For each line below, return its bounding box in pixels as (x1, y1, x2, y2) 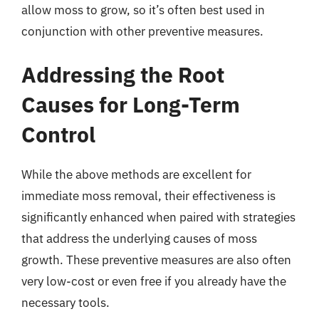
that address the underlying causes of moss (21, 231, 257, 246)
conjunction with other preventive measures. (21, 23, 263, 39)
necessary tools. (21, 295, 110, 310)
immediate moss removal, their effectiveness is (21, 188, 276, 204)
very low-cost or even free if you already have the (21, 273, 286, 289)
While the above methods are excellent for (21, 167, 251, 182)
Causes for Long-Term (21, 90, 240, 118)
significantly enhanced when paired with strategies (21, 209, 296, 225)
